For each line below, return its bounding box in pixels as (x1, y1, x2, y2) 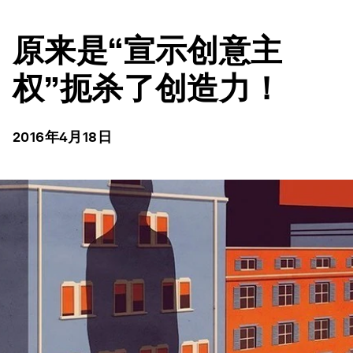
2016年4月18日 (13, 128, 113, 145)
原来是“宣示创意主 (13, 32, 283, 69)
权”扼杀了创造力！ (13, 69, 283, 107)
